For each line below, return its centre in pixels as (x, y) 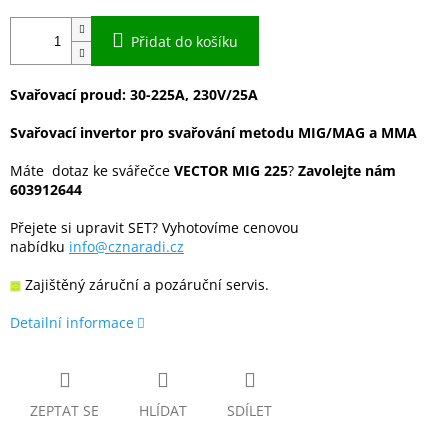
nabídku (39, 247)
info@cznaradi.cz (126, 247)
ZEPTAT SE (64, 411)
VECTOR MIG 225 (231, 171)
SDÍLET (249, 411)
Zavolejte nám (347, 171)
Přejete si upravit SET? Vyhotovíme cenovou (154, 228)
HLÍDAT (163, 411)
